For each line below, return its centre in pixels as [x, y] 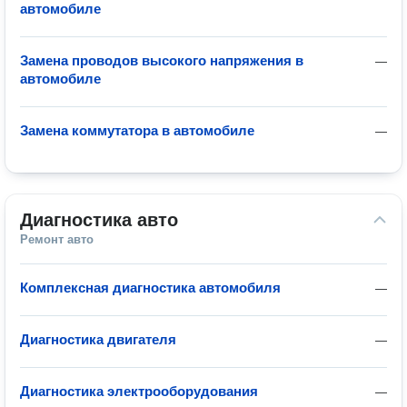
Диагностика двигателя [98, 339]
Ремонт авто [57, 239]
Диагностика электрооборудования [139, 391]
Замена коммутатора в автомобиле [137, 130]
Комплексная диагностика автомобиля [150, 288]
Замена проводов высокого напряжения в [162, 60]
